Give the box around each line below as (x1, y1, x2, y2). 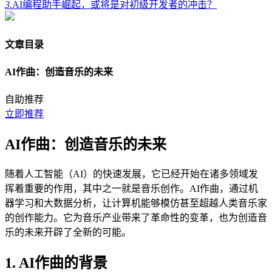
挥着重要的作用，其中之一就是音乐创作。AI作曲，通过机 (5, 183, 258, 194)
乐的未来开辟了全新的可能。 (5, 227, 131, 238)
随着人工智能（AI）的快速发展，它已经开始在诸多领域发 (5, 169, 258, 180)
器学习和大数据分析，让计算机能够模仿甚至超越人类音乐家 (5, 198, 267, 209)
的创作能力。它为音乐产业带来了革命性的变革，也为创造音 (5, 212, 267, 223)
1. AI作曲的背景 (5, 255, 107, 271)
